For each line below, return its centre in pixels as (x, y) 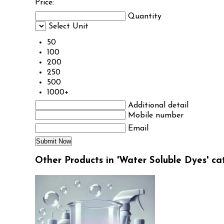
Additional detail (158, 106)
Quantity (145, 17)
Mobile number (156, 116)
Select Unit (68, 27)
